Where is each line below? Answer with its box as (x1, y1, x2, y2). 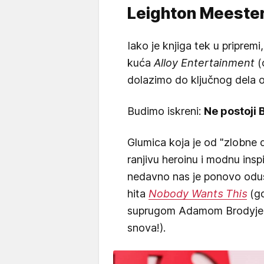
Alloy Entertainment (154, 56, 255, 69)
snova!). (127, 221, 169, 234)
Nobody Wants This (148, 187, 247, 200)
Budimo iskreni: (127, 104, 204, 117)
